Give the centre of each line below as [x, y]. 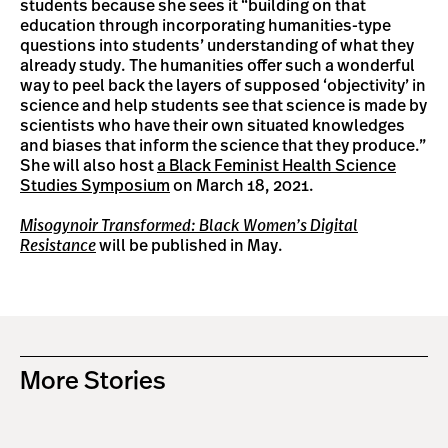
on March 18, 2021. [242, 186]
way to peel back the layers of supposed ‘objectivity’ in [223, 86]
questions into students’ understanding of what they [217, 46]
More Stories [92, 381]
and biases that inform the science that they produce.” [223, 146]
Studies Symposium [95, 186]
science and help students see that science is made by [223, 106]
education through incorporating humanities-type [205, 26]
